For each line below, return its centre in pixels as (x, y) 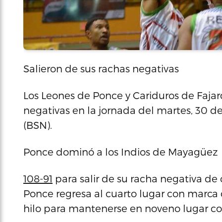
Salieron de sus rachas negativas (101, 68)
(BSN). (38, 125)
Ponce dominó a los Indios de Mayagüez (121, 152)
